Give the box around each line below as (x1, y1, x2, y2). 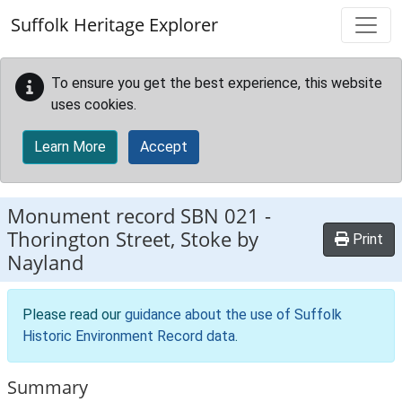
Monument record (7, 202, 180, 230)
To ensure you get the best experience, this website (51, 74, 382, 92)
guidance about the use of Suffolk (125, 306, 342, 323)
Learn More (34, 138, 106, 155)
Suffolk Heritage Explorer (11, 13, 218, 37)
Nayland (7, 249, 83, 276)
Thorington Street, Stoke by (7, 225, 258, 253)
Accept (140, 138, 188, 155)
